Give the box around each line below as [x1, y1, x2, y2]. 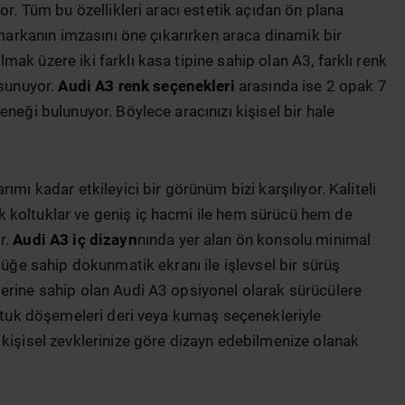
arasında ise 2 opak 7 [234, 78, 387, 96]
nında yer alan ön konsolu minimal [137, 231, 372, 249]
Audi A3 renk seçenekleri [58, 78, 235, 96]
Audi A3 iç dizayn [13, 231, 137, 249]
